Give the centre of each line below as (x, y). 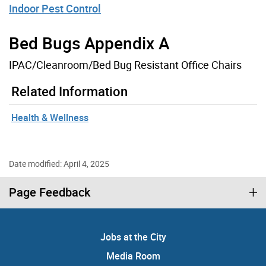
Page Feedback (50, 192)
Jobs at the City (133, 237)
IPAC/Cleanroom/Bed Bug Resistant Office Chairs (125, 64)
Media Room (133, 256)
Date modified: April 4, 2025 (59, 163)
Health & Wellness (50, 117)
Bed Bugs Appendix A (89, 42)
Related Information (69, 91)
